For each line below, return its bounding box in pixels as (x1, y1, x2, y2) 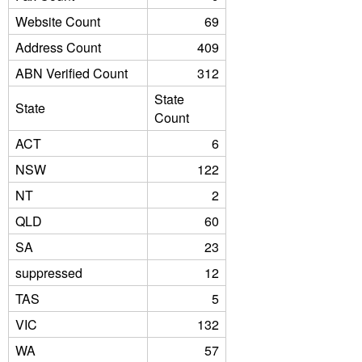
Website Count (15, 12, 100, 31)
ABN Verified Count (15, 64, 128, 82)
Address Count (15, 38, 101, 57)
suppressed (15, 263, 82, 282)
